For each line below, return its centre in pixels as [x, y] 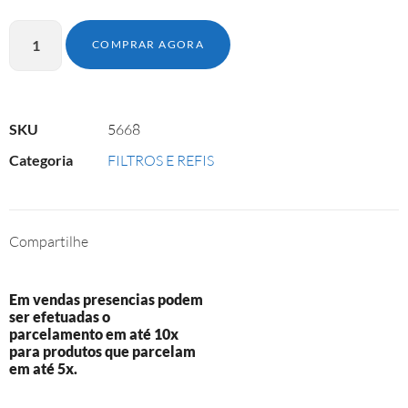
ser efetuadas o [60, 317]
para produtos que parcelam [102, 352]
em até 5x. [43, 369]
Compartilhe [49, 241]
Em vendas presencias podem [106, 300]
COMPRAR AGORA [148, 44]
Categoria [41, 159]
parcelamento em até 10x [94, 334]
